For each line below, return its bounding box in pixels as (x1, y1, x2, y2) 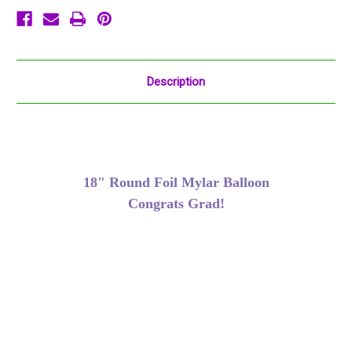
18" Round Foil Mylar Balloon (82, 174, 269, 191)
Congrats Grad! (127, 196, 225, 212)
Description (147, 75, 205, 90)
